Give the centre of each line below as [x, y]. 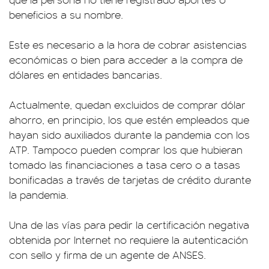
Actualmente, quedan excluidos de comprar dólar [127, 104]
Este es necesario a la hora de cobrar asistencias [128, 44]
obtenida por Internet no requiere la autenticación [128, 240]
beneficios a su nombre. [66, 14]
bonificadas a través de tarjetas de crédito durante [130, 180]
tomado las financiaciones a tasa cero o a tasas [125, 165]
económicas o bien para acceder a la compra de [126, 59]
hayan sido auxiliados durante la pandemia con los [129, 134]
